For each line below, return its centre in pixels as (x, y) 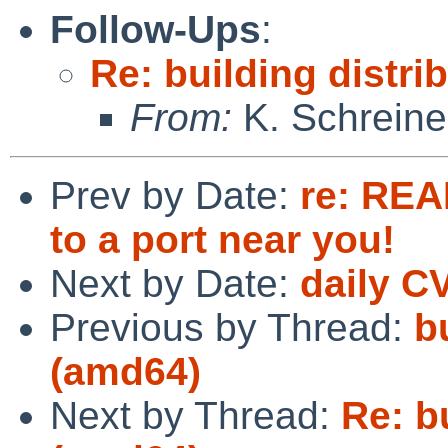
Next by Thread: (195, 415)
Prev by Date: (175, 195)
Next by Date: (175, 283)
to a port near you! (222, 239)
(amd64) (125, 371)
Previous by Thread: (232, 327)
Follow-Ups (155, 29)
